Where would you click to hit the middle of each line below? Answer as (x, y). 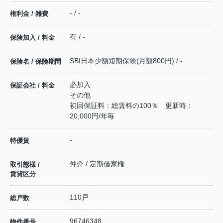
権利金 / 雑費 (29, 13)
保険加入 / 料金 (32, 37)
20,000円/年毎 (92, 116)
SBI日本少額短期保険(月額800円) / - (126, 60)
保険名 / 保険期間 (36, 61)
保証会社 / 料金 (32, 85)
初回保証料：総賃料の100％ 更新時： (131, 105)
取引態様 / (25, 164)
